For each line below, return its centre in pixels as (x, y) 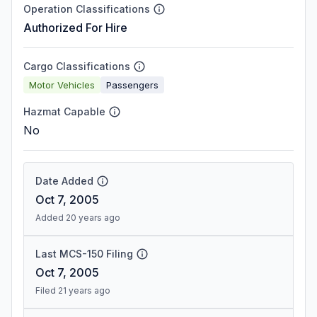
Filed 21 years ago (73, 290)
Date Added (64, 181)
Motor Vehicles (62, 85)
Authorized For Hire (75, 28)
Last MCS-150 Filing (84, 254)
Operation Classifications (87, 9)
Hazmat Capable (64, 111)
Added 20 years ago (78, 218)
